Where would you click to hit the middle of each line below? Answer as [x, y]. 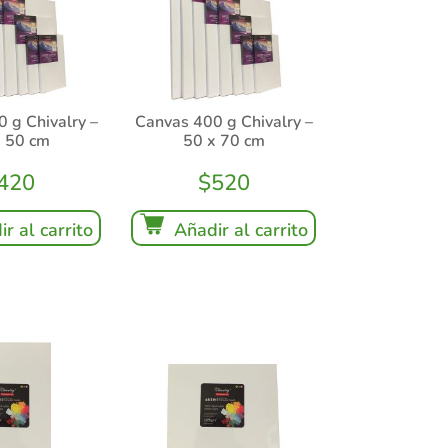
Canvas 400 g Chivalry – [223, 122]
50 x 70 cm [223, 141]
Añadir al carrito [240, 230]
